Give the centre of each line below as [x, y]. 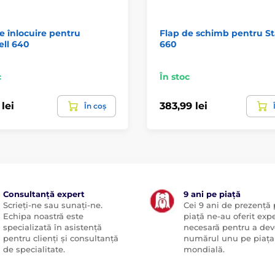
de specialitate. [34, 249]
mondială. [204, 249]
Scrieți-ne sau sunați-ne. [52, 205]
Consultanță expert [44, 194]
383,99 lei [184, 106]
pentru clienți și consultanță [60, 238]
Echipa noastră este [43, 216]
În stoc [175, 76]
